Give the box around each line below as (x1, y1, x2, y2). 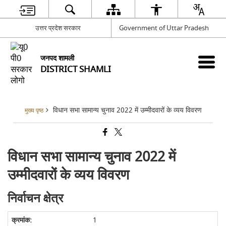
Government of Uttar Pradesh (119, 23, 209, 33)
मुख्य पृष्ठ (24, 106, 43, 115)
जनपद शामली (40, 53, 75, 64)
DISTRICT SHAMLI (40, 63, 111, 76)
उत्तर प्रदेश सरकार (35, 23, 81, 33)
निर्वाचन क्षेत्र (8, 190, 64, 207)
